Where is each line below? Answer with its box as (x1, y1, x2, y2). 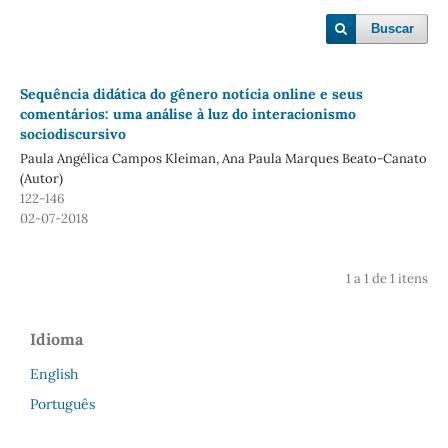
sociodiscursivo (19, 124, 126, 143)
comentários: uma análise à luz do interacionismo (19, 104, 356, 123)
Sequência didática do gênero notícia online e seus (19, 84, 363, 103)
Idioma (30, 328, 83, 349)
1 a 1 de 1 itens (346, 269, 429, 287)
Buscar (371, 21, 415, 36)
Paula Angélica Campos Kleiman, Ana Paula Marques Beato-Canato (19, 149, 427, 167)
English (30, 364, 78, 383)
